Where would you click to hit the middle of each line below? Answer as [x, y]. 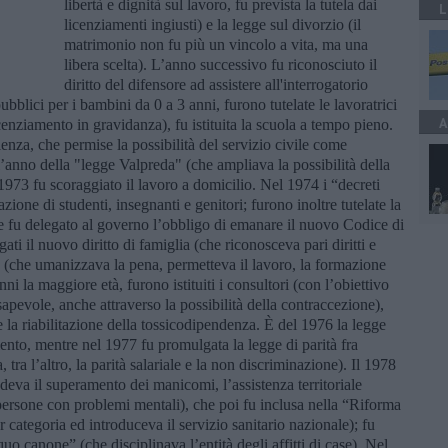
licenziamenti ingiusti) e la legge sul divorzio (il [212, 24]
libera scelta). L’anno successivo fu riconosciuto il [220, 64]
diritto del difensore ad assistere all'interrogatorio [216, 84]
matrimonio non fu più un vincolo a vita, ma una [216, 44]
